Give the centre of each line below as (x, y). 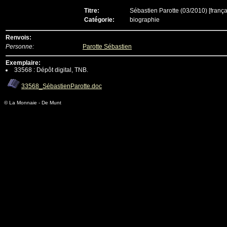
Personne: (20, 47)
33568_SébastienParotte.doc (62, 86)
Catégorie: (99, 20)
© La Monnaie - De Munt (33, 103)
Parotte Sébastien (107, 47)
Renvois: (18, 37)
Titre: (92, 11)
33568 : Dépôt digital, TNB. (51, 70)
